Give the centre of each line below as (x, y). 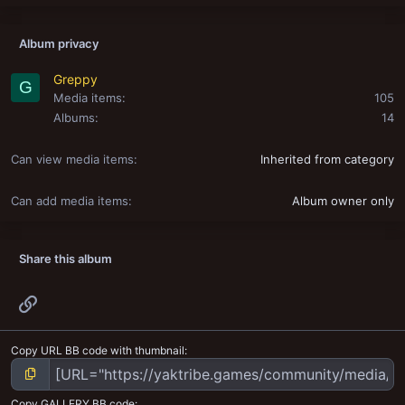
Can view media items (72, 160)
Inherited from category (327, 160)
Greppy (75, 80)
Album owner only (343, 201)
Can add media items (70, 201)
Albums (74, 118)
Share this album (66, 259)
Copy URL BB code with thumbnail (98, 350)
